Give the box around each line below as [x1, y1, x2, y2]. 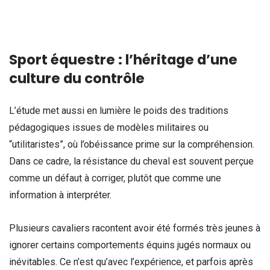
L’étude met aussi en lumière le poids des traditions [9, 104, 228, 116]
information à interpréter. [9, 189, 111, 201]
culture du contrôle [9, 68, 145, 88]
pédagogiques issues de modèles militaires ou [9, 121, 209, 133]
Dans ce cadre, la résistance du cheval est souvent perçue [9, 155, 254, 167]
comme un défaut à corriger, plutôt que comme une [9, 172, 221, 184]
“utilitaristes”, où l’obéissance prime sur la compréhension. [9, 138, 254, 150]
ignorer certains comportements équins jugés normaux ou [9, 239, 251, 251]
